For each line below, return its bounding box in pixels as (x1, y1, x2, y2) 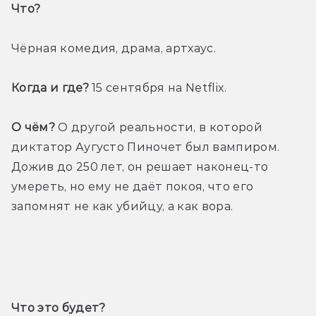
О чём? (11, 121, 55, 135)
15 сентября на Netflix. (92, 81, 227, 95)
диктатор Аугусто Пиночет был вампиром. (11, 140, 280, 154)
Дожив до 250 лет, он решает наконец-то (11, 160, 269, 174)
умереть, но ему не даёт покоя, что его (11, 180, 254, 194)
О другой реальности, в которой (54, 121, 262, 135)
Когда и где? (11, 81, 92, 95)
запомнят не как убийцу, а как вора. (11, 200, 233, 214)
